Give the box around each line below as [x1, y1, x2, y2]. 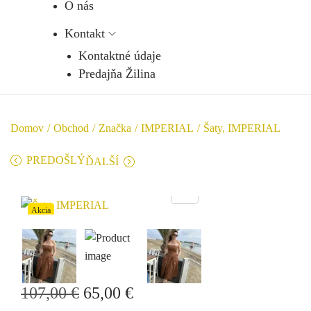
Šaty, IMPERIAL [203, 122, 280, 134]
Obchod [53, 122, 89, 134]
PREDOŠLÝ [26, 154, 85, 166]
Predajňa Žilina [78, 67, 155, 81]
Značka [99, 122, 131, 134]
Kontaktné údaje [78, 49, 161, 62]
